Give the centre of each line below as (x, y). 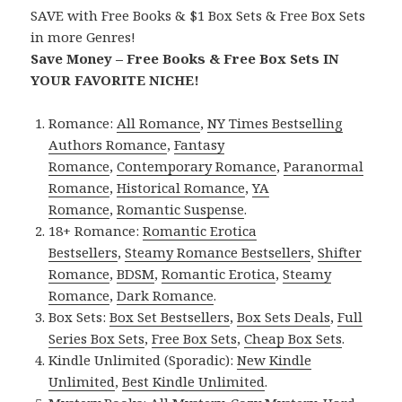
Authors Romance (108, 144)
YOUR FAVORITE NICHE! (115, 79)
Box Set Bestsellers (170, 316)
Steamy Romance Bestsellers (218, 252)
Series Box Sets (97, 338)
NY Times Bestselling (275, 122)
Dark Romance (166, 295)
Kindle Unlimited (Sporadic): (143, 359)
